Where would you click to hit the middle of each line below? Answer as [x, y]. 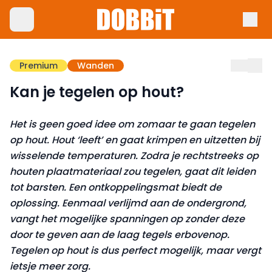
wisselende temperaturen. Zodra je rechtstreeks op [134, 156]
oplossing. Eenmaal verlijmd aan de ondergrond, [128, 203]
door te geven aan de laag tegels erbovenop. [120, 235]
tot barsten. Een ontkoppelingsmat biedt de [116, 187]
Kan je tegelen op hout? [97, 92]
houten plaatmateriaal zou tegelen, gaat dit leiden [133, 172]
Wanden [96, 66]
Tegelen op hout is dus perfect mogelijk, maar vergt [135, 250]
